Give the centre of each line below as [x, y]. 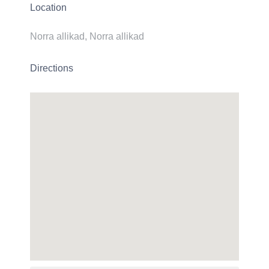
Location [48, 8]
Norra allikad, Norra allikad [87, 36]
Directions [52, 68]
